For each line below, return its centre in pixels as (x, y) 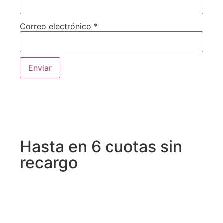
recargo (49, 163)
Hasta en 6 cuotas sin (101, 147)
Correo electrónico (57, 27)
